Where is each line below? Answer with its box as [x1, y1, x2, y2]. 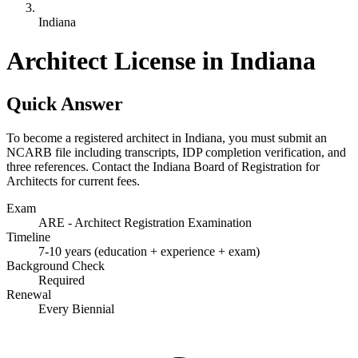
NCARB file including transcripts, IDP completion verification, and [6, 145, 346, 159]
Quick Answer [6, 93, 123, 114]
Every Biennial [38, 301, 114, 316]
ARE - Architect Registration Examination [38, 215, 252, 229]
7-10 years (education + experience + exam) [38, 244, 260, 258]
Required [38, 272, 85, 287]
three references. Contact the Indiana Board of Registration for [6, 159, 320, 173]
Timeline [6, 229, 50, 244]
